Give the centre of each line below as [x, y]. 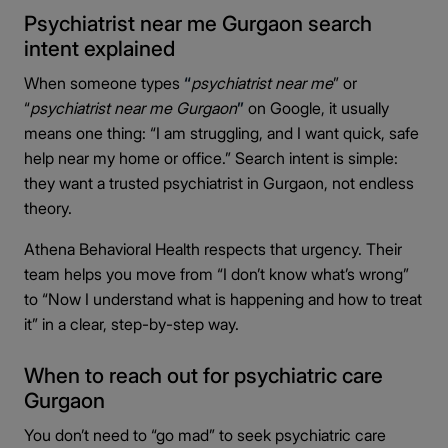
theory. [48, 208]
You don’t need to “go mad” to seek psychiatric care [205, 435]
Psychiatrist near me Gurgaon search [198, 23]
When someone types [104, 83]
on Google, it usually [316, 108]
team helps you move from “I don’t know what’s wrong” [216, 274]
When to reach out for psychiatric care [203, 375]
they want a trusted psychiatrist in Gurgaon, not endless [219, 183]
